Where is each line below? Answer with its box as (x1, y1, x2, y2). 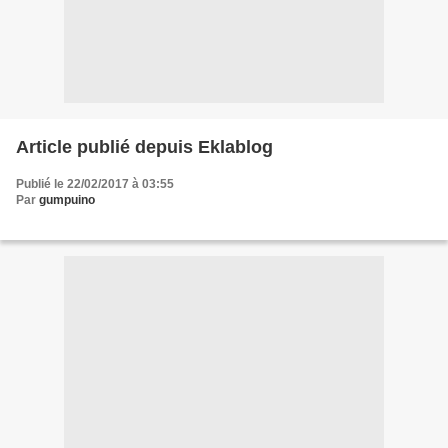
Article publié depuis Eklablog (198, 137, 273, 157)
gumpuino (39, 193, 95, 207)
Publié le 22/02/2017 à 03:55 (16, 177, 174, 191)
